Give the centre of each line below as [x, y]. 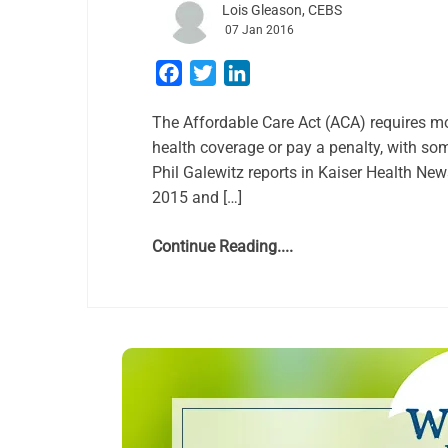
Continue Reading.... [222, 246]
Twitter [240, 72]
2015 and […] [197, 197]
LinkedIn [280, 72]
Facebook [216, 72]
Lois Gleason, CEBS [282, 10]
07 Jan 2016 [259, 30]
